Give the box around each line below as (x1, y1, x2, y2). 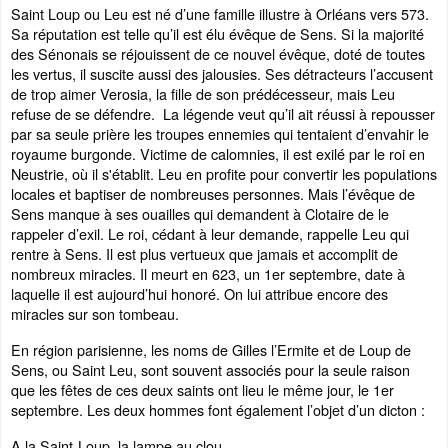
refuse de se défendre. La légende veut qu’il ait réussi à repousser (11, 103, 435, 124)
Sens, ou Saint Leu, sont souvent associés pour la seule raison (11, 359, 410, 380)
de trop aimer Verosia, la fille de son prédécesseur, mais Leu (11, 83, 395, 104)
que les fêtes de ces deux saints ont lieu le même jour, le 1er (11, 379, 394, 400)
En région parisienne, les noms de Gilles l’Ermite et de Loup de (11, 339, 411, 360)
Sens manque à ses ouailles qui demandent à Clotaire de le (11, 203, 389, 224)
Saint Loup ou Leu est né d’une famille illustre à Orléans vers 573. (11, 3, 429, 24)
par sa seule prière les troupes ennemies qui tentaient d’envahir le (11, 123, 429, 144)
